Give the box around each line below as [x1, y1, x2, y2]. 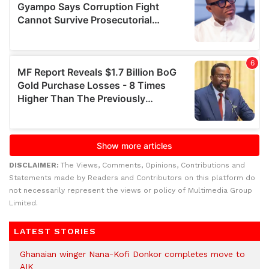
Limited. [9, 199, 38, 208]
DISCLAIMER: [9, 161, 61, 170]
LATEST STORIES [14, 226, 96, 237]
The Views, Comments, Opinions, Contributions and [61, 161, 245, 170]
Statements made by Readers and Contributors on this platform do [9, 174, 255, 183]
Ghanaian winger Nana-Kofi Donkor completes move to [20, 249, 245, 259]
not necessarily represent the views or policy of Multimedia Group [9, 186, 252, 195]
